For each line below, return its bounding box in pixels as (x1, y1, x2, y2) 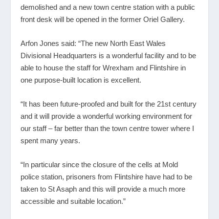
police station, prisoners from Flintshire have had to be (21, 173, 193, 181)
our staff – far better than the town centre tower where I (21, 124, 195, 133)
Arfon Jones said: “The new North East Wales (21, 39, 166, 48)
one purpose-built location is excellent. (21, 76, 142, 85)
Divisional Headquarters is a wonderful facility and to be (21, 51, 197, 60)
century (171, 100, 197, 109)
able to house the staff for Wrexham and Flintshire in (21, 64, 186, 72)
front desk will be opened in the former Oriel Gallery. (21, 15, 185, 24)
